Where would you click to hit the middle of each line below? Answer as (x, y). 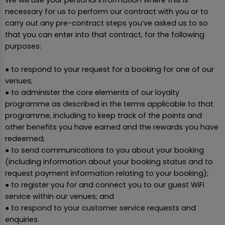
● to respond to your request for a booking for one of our (109, 69)
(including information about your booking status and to (109, 161)
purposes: (23, 46)
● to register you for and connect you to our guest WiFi (105, 185)
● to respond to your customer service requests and (100, 208)
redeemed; (25, 138)
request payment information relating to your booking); (107, 173)
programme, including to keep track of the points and (103, 115)
